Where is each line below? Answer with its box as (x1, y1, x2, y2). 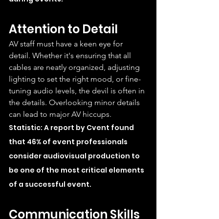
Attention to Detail (9, 21, 118, 37)
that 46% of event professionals (9, 136, 129, 147)
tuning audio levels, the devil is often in (9, 86, 147, 95)
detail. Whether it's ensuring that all (9, 50, 133, 60)
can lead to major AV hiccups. (9, 109, 111, 119)
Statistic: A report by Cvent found (9, 122, 135, 132)
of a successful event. (9, 179, 91, 189)
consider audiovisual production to (9, 151, 141, 161)
